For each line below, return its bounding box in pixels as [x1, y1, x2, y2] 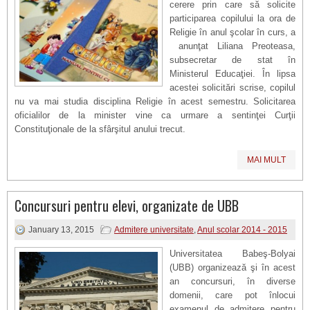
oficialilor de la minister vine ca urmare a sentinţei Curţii [15, 110, 295, 120]
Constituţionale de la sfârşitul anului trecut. [15, 124, 185, 134]
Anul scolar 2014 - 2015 [197, 225, 287, 235]
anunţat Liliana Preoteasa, [170, 41, 295, 51]
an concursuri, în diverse [170, 276, 295, 286]
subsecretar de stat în [170, 55, 295, 65]
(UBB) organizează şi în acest [170, 262, 295, 273]
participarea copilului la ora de [170, 13, 295, 24]
